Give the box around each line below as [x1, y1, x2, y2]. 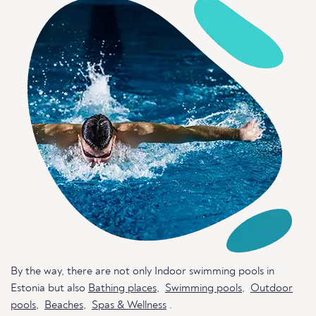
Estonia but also [11, 283, 88, 294]
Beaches [44, 300, 83, 311]
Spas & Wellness [92, 300, 166, 311]
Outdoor [250, 283, 293, 294]
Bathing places [88, 283, 157, 294]
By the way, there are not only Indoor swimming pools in [11, 266, 274, 277]
